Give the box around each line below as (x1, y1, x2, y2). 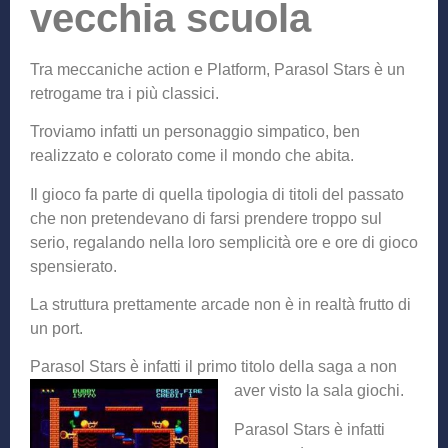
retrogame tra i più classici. (30, 84, 219, 102)
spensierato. (30, 257, 117, 275)
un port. (30, 320, 83, 338)
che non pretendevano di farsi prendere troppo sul (30, 209, 382, 227)
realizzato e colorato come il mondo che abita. (30, 147, 354, 165)
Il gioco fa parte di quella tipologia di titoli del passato (30, 185, 404, 203)
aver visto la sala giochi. (234, 382, 404, 400)
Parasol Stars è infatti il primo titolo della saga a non (30, 358, 397, 376)
